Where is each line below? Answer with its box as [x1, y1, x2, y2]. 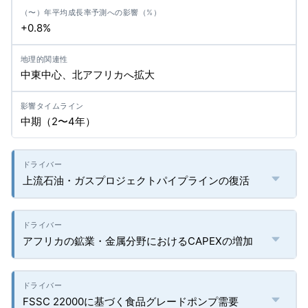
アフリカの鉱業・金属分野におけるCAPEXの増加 [23, 234, 253, 247]
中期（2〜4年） [21, 115, 96, 128]
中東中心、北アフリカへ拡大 [21, 68, 155, 81]
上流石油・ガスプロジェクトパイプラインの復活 [23, 174, 250, 187]
